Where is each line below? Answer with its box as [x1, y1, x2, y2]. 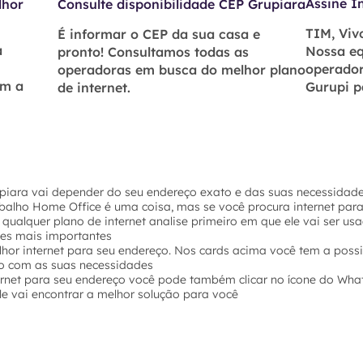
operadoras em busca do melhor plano [58, 62, 305, 78]
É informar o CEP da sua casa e [58, 26, 260, 42]
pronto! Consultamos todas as [58, 44, 249, 60]
